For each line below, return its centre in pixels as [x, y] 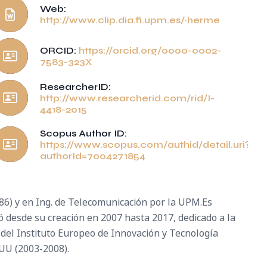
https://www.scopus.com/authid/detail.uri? [145, 144]
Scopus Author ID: [84, 133]
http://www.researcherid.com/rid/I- [128, 98]
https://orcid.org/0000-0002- [150, 50]
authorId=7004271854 [93, 156]
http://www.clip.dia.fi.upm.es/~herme [130, 20]
